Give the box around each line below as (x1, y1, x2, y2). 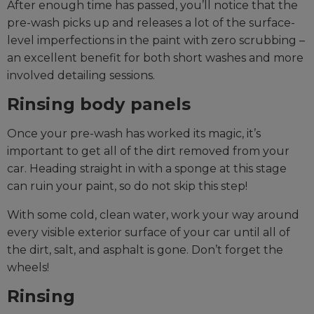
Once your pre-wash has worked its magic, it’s (7, 127, 261, 141)
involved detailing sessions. (7, 69, 155, 83)
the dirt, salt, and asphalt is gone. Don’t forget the (7, 243, 283, 257)
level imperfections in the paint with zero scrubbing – (7, 34, 305, 48)
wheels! (7, 261, 49, 275)
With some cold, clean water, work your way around (7, 208, 299, 222)
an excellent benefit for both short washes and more (7, 51, 303, 65)
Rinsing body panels (7, 94, 191, 115)
